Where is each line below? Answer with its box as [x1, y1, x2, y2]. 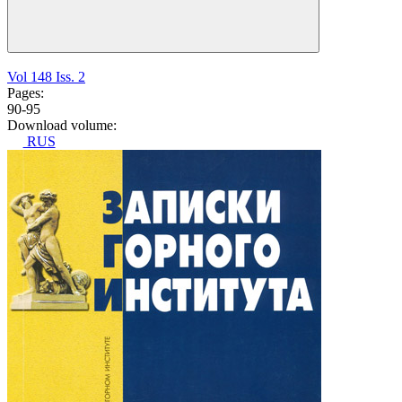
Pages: [7, 85, 44, 101]
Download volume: [7, 118, 117, 134]
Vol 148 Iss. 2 [7, 69, 85, 85]
